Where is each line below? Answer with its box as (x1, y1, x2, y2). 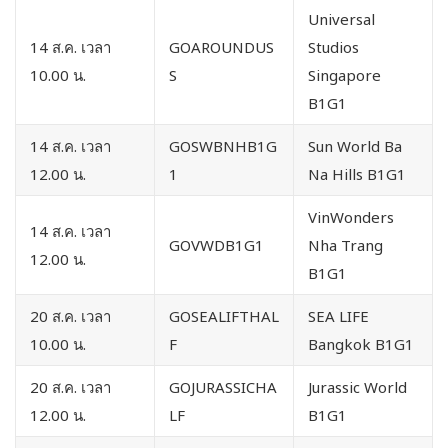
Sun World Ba (308, 136, 402, 157)
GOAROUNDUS (169, 37, 274, 58)
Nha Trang (308, 235, 383, 256)
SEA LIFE (308, 306, 369, 327)
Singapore (308, 65, 381, 86)
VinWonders (308, 207, 394, 228)
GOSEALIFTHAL (169, 306, 279, 327)
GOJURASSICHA (169, 377, 277, 398)
